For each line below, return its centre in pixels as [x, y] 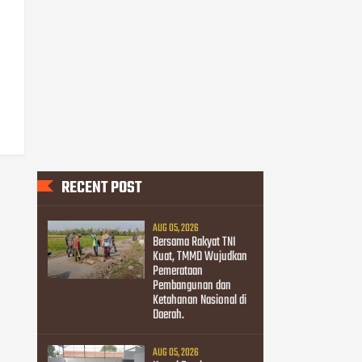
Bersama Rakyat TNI [194, 242]
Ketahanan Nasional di [199, 300]
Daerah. [168, 315]
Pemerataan [177, 271]
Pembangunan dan [192, 286]
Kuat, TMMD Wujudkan [200, 257]
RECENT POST [101, 188]
